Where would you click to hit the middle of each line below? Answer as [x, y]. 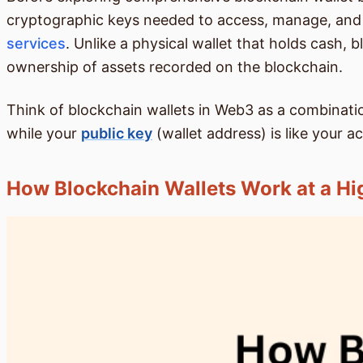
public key [117, 134]
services [36, 44]
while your [44, 134]
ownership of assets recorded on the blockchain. [175, 67]
